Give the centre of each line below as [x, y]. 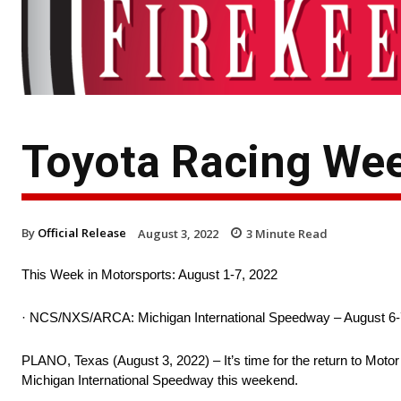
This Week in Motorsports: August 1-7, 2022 [149, 275]
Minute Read [290, 233]
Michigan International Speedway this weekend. [160, 380]
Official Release [82, 232]
